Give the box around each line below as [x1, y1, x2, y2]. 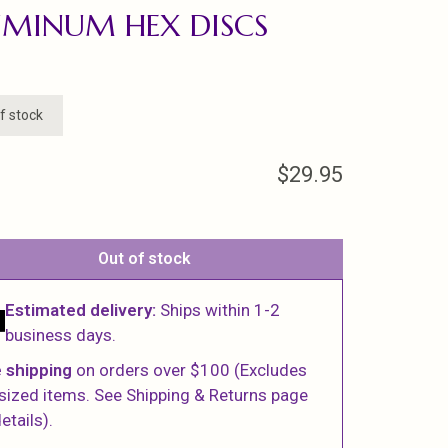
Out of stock [98, 249, 192, 268]
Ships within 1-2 [156, 300, 281, 320]
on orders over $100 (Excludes [72, 360, 308, 380]
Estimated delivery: [5, 300, 157, 320]
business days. [5, 325, 117, 345]
